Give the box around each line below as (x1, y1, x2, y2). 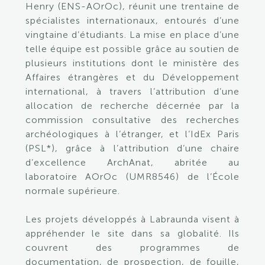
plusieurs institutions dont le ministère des (25, 57, 240, 69)
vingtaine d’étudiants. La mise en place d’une (25, 28, 240, 40)
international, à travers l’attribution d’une (25, 85, 240, 97)
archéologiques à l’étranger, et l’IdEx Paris (25, 128, 240, 140)
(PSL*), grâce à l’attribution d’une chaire (25, 142, 240, 154)
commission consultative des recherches (25, 114, 240, 125)
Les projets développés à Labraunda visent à (25, 213, 240, 225)
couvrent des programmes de (25, 241, 240, 253)
